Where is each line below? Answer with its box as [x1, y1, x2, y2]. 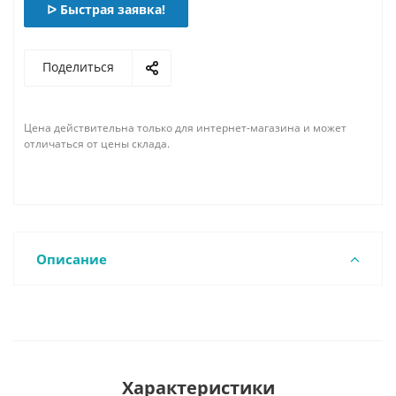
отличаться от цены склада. [24, 136, 170, 151]
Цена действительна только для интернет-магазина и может [24, 120, 346, 135]
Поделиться [42, 58, 114, 75]
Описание [36, 250, 107, 268]
